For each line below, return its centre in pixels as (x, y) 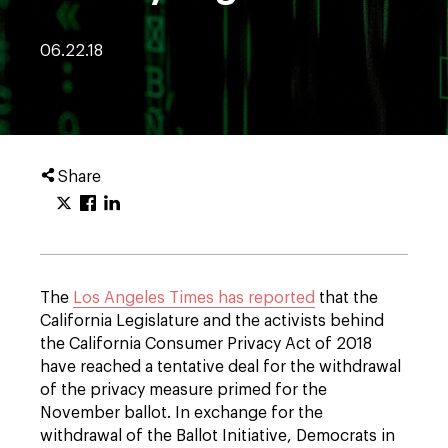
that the (346, 298)
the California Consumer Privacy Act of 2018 (206, 344)
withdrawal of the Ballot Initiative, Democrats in (217, 436)
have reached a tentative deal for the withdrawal (220, 367)
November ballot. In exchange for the (181, 413)
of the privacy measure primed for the (183, 390)
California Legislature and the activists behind (212, 321)
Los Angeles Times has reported (194, 298)
